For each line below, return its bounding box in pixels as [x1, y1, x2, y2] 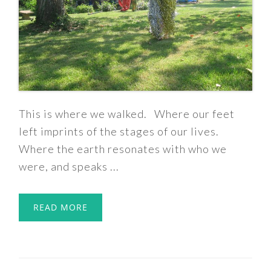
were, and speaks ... [19, 160, 120, 174]
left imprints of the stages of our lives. [19, 125, 220, 139]
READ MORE [33, 201, 88, 214]
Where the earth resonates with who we [19, 142, 227, 156]
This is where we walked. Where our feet [19, 107, 235, 121]
